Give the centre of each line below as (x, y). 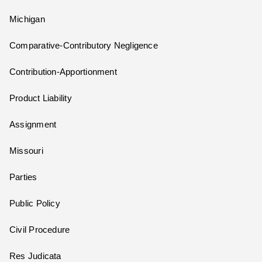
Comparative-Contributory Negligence (84, 46)
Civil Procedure (40, 230)
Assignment (33, 125)
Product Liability (41, 99)
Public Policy (35, 204)
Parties (23, 177)
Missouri (26, 151)
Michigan (27, 20)
